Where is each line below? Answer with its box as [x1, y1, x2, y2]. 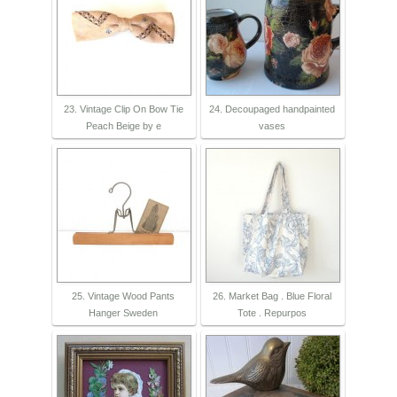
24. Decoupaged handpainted [209, 104, 335, 115]
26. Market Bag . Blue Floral [213, 291, 331, 302]
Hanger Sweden [89, 307, 158, 319]
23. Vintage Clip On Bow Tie [63, 104, 183, 115]
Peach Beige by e [85, 121, 161, 132]
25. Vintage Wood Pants [72, 291, 175, 302]
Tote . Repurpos [237, 307, 307, 319]
